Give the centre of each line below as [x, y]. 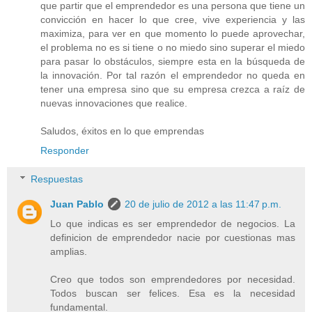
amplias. [69, 252]
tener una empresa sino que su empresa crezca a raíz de [173, 89]
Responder [65, 150]
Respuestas [57, 179]
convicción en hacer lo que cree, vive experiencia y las [173, 19]
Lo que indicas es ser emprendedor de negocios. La [173, 224]
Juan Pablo [77, 204]
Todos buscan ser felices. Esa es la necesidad [173, 294]
